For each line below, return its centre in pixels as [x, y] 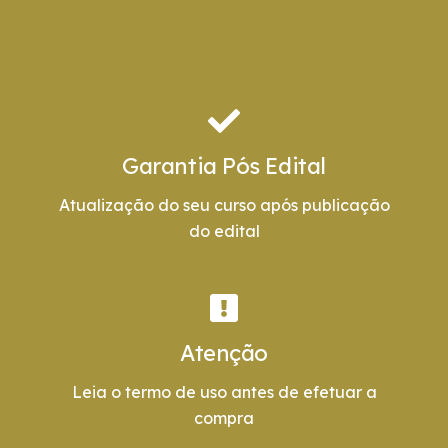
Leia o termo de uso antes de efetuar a [224, 392]
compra [224, 418]
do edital [224, 231]
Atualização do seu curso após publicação [224, 205]
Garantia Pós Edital [224, 166]
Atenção [224, 353]
